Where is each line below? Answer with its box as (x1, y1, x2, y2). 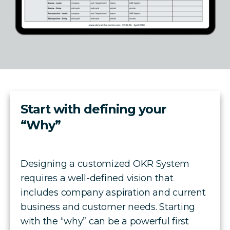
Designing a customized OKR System (21, 158, 190, 169)
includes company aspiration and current (21, 186, 206, 198)
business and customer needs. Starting (21, 201, 196, 213)
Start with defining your (21, 101, 167, 117)
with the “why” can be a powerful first (21, 215, 189, 227)
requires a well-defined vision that (21, 172, 174, 184)
